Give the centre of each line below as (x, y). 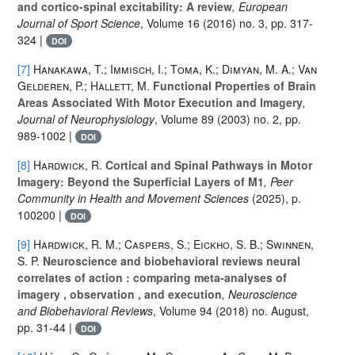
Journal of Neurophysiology (86, 118)
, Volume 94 (183, 310)
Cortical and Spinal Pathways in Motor (207, 164)
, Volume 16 (170, 23)
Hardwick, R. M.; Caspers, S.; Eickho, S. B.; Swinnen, (174, 244)
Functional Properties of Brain (233, 85)
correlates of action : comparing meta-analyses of (152, 277)
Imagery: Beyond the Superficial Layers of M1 (141, 181)
